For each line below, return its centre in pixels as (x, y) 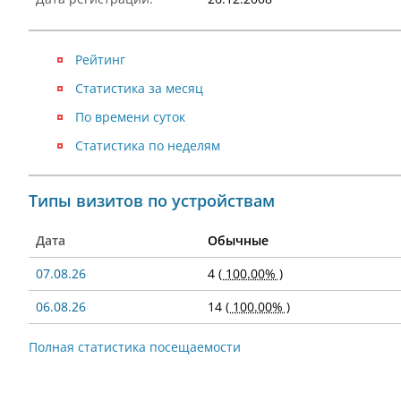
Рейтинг (100, 60)
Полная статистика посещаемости (135, 347)
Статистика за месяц (139, 88)
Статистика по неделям (148, 145)
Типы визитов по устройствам (152, 200)
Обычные (238, 240)
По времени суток (130, 117)
